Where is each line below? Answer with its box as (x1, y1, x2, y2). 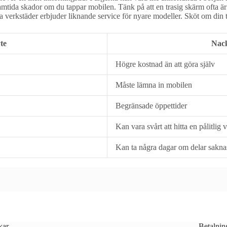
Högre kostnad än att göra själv (116, 60, 215, 69)
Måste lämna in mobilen (116, 81, 192, 90)
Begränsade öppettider (116, 101, 187, 110)
